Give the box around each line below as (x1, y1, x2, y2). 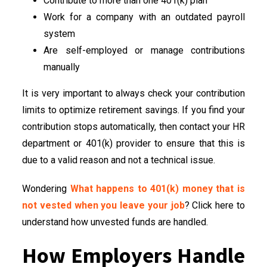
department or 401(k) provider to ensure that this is (22, 137, 245, 149)
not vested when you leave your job (22, 199, 185, 211)
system (44, 27, 75, 39)
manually (44, 61, 80, 73)
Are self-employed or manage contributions (44, 44, 245, 56)
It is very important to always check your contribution (22, 87, 245, 99)
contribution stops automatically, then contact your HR (22, 120, 245, 132)
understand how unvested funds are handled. (22, 216, 208, 228)
